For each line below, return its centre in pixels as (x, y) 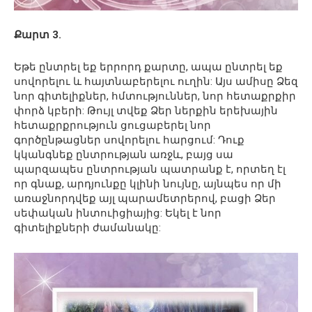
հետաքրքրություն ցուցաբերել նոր (112, 126)
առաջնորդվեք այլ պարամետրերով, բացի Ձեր (145, 199)
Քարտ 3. (38, 35)
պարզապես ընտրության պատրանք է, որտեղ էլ (150, 170)
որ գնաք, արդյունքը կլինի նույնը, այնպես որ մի (148, 184)
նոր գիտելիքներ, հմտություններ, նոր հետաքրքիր (155, 96)
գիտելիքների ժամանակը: (87, 228)
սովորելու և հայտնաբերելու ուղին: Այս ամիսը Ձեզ (156, 82)
